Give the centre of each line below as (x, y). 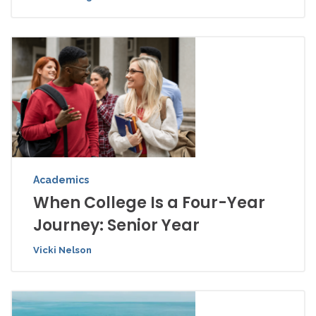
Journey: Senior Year (116, 225)
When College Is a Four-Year (149, 203)
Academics (61, 180)
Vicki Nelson (62, 250)
